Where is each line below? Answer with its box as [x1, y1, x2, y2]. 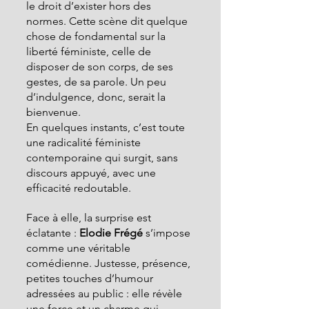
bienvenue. [26, 106, 81, 119]
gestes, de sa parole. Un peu [26, 75, 169, 88]
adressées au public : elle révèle [26, 287, 185, 300]
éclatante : [26, 226, 77, 239]
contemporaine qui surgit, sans [26, 151, 181, 164]
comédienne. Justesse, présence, [26, 257, 193, 270]
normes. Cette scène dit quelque [26, 14, 190, 28]
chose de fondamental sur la [26, 30, 168, 43]
